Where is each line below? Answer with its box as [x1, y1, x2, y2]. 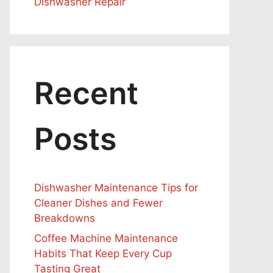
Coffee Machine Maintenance [34, 232, 178, 244]
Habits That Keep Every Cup [34, 247, 172, 260]
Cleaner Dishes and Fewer [34, 196, 163, 209]
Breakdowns [34, 211, 95, 224]
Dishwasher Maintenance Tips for [34, 181, 198, 194]
